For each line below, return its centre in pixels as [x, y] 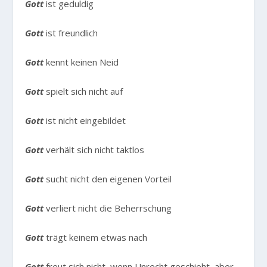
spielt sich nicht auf [83, 91]
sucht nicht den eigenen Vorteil [108, 179]
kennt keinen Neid [81, 62]
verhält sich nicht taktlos [94, 150]
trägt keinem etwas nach [96, 237]
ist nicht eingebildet [85, 121]
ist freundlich [71, 33]
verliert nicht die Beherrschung [108, 208]
